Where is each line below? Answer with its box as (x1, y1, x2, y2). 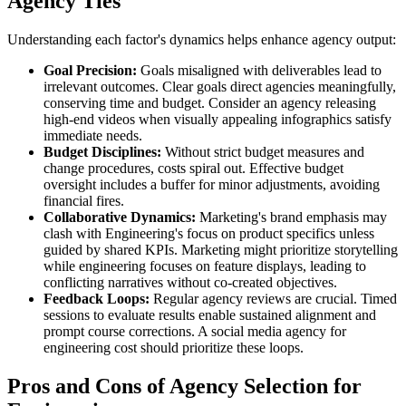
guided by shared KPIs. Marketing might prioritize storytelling (43, 242, 398, 258)
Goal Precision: (43, 63, 137, 79)
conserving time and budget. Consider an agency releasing (43, 95, 376, 111)
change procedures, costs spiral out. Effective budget (43, 160, 343, 177)
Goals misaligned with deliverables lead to (137, 63, 382, 79)
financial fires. (43, 193, 124, 209)
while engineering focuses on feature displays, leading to (43, 258, 366, 275)
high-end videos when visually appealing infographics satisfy (43, 111, 391, 128)
